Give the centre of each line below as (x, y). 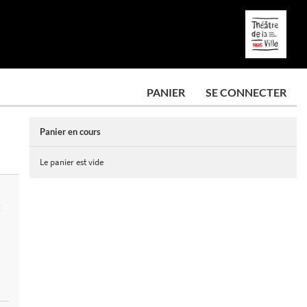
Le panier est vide (72, 162)
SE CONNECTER (246, 92)
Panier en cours (70, 132)
